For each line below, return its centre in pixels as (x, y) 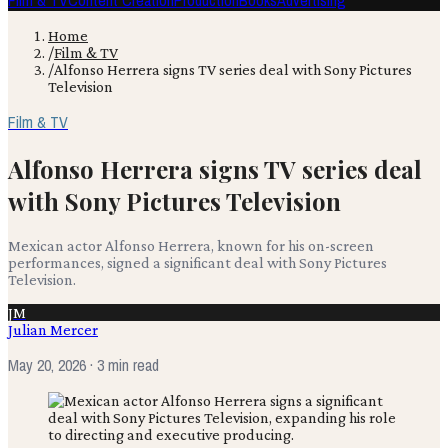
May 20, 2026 (47, 364)
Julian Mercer (53, 329)
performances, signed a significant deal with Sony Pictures (197, 262)
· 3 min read (122, 364)
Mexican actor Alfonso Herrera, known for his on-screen (191, 245)
